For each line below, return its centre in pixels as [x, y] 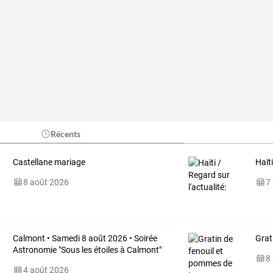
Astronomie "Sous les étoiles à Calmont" [87, 250]
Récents [66, 133]
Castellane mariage [49, 162]
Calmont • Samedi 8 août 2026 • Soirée [85, 238]
